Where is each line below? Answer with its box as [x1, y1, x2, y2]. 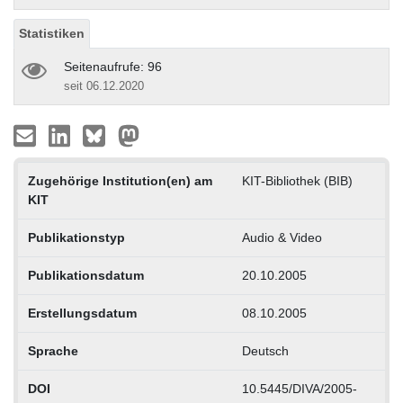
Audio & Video [241, 229, 322, 245]
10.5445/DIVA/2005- [241, 381, 357, 396]
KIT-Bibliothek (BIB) [241, 173, 353, 188]
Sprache [27, 343, 78, 358]
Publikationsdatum [27, 267, 144, 282]
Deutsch [241, 343, 289, 358]
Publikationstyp [27, 229, 125, 245]
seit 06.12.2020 [64, 78, 144, 93]
